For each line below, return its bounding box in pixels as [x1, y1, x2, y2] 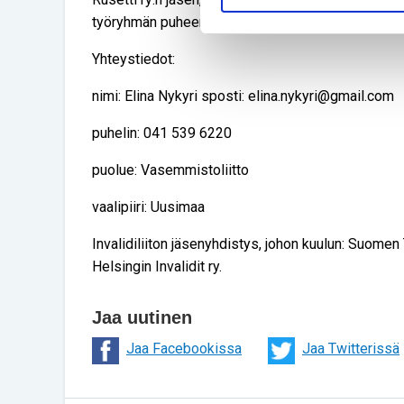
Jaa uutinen [92, 308, 192, 327]
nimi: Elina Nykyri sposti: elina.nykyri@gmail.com [92, 87, 394, 105]
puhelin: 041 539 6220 [92, 124, 232, 142]
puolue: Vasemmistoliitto [92, 161, 249, 179]
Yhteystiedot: [92, 50, 175, 68]
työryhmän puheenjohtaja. [92, 14, 249, 31]
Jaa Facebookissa [126, 340, 242, 357]
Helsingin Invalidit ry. [92, 258, 222, 275]
